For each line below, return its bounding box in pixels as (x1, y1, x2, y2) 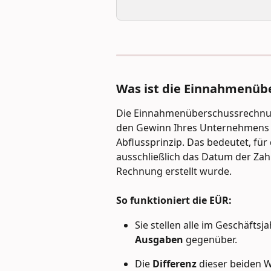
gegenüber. (183, 232, 237, 246)
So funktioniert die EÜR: (116, 194, 232, 207)
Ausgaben (135, 232, 183, 246)
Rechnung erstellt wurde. (116, 164, 232, 178)
